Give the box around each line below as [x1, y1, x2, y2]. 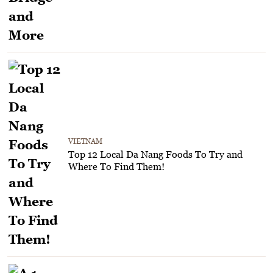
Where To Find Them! [68, 160, 165, 172]
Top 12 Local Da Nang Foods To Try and [68, 148, 243, 160]
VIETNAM [68, 136, 102, 146]
